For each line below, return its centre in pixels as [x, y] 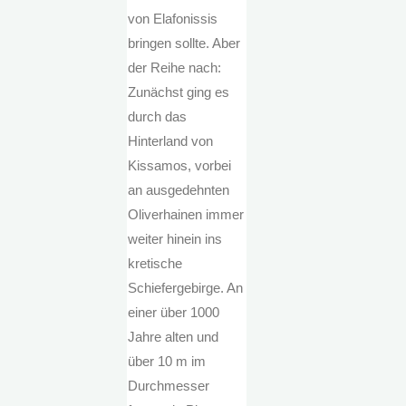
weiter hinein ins [175, 239]
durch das [158, 117]
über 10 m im [167, 362]
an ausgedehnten [179, 190]
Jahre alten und [174, 337]
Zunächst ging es [179, 92]
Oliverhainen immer [186, 215]
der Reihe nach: [175, 68]
